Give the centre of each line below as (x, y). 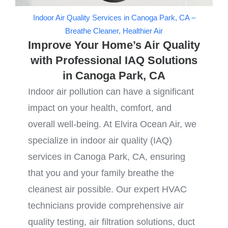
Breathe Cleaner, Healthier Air (114, 31)
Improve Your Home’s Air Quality (114, 45)
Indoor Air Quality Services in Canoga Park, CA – (114, 18)
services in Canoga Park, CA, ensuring (107, 157)
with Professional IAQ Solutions (114, 61)
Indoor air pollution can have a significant (111, 92)
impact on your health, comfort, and (100, 108)
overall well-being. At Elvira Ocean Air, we (112, 124)
